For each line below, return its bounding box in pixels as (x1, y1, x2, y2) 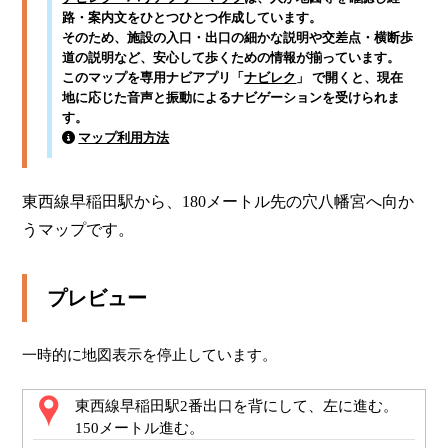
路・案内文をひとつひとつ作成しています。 (62, 10, 323, 25)
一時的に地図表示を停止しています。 (22, 347, 278, 363)
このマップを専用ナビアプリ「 (62, 70, 245, 85)
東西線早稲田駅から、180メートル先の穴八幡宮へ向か (22, 193, 415, 210)
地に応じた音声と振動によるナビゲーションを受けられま (62, 90, 401, 105)
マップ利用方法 (78, 130, 170, 145)
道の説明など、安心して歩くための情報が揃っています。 (62, 50, 401, 65)
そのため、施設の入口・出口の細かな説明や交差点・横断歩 (62, 30, 414, 45)
